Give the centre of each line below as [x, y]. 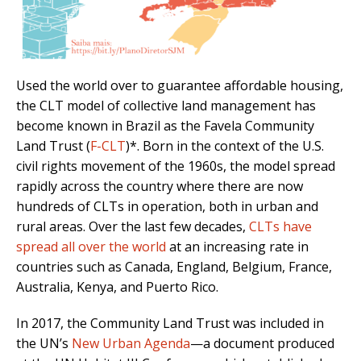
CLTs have [280, 227]
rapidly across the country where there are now [160, 187]
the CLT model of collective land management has [166, 106]
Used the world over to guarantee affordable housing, [180, 86]
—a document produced [262, 344]
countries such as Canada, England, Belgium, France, [174, 267]
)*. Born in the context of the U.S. [225, 146]
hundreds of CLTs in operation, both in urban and [167, 207]
